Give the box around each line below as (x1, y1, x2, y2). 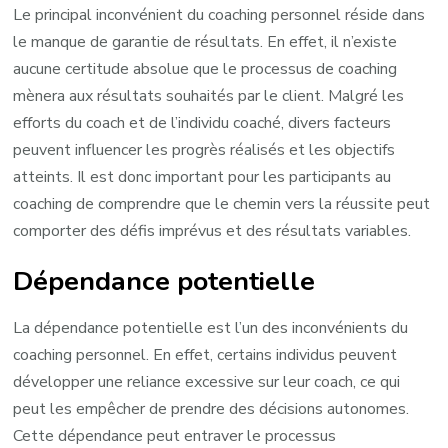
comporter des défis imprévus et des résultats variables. (13, 219, 412, 242)
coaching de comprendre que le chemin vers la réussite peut (13, 192, 431, 215)
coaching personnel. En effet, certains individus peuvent (13, 343, 398, 366)
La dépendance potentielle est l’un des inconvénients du (13, 316, 409, 339)
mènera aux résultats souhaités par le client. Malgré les (13, 84, 405, 107)
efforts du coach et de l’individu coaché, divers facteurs (13, 111, 392, 134)
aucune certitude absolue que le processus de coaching (13, 57, 398, 80)
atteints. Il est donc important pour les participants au (13, 165, 392, 188)
